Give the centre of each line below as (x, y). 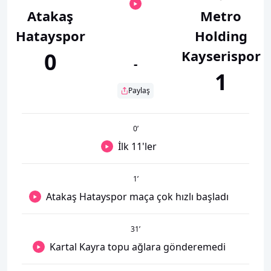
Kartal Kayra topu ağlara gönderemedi (137, 247)
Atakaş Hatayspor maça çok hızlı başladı (137, 196)
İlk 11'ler (137, 146)
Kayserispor (221, 55)
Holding (221, 35)
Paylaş (139, 90)
